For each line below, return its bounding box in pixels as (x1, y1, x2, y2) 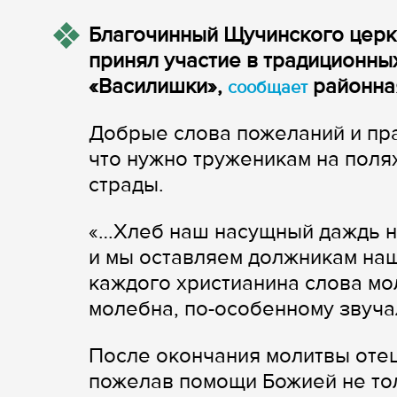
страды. (89, 172, 164, 198)
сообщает (228, 77, 307, 98)
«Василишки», (89, 74, 228, 99)
